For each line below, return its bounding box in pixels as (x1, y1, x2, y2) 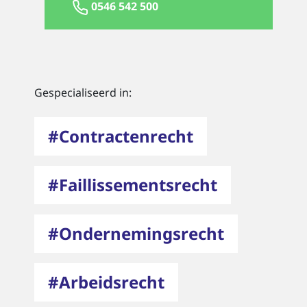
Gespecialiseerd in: (34, 84, 132, 100)
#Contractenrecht (48, 124, 193, 147)
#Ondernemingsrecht (48, 221, 224, 245)
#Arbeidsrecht (48, 270, 164, 293)
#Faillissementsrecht (48, 173, 217, 196)
